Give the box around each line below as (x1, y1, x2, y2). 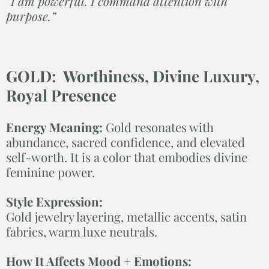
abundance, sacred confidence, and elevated (6, 133, 245, 150)
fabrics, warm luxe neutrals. (6, 223, 157, 240)
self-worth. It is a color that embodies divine (6, 148, 247, 165)
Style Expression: (6, 193, 103, 210)
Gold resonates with (106, 118, 214, 135)
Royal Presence (6, 84, 116, 106)
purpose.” (6, 7, 56, 24)
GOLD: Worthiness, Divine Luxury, (6, 65, 259, 86)
